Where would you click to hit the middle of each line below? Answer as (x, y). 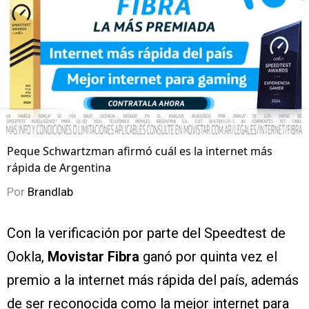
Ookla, (26, 256)
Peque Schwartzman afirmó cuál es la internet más (140, 151)
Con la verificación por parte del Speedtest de (146, 233)
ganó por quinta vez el (210, 256)
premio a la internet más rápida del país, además (153, 280)
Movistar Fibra (93, 256)
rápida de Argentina (59, 167)
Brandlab (50, 191)
